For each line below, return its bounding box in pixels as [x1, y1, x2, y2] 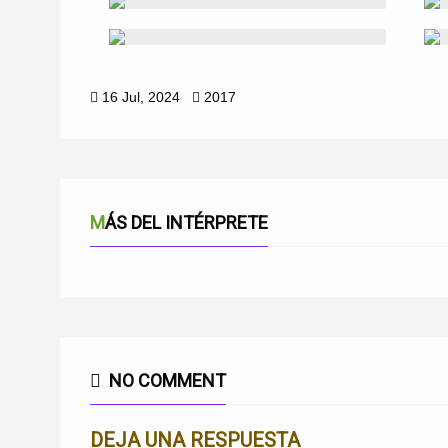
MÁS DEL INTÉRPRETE [105, 212, 268, 233]
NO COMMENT [105, 370, 226, 391]
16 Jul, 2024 [102, 89, 180, 105]
